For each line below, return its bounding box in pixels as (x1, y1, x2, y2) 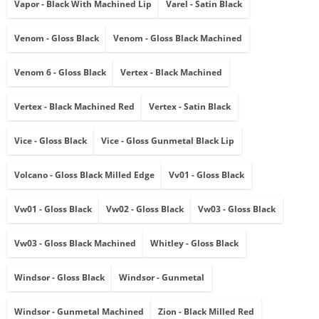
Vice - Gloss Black (14, 135, 87, 147)
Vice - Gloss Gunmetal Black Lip (101, 135, 234, 147)
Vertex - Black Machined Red (14, 100, 135, 113)
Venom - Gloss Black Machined (113, 32, 242, 45)
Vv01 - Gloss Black (169, 169, 244, 182)
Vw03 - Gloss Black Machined (14, 237, 136, 250)
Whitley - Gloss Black (150, 237, 239, 250)
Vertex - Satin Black (149, 100, 231, 113)
